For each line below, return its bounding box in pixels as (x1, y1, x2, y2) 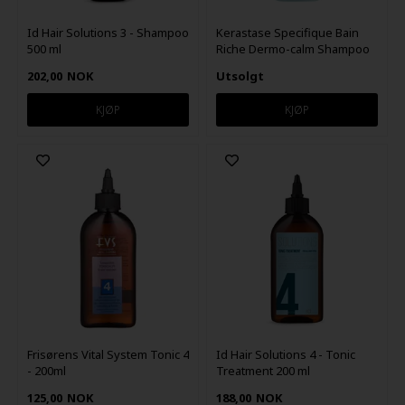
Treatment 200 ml (216, 363, 311, 380)
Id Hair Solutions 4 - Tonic (216, 346, 356, 363)
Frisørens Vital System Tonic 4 (26, 346, 189, 363)
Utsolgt (216, 67, 265, 84)
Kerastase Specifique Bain (216, 24, 360, 41)
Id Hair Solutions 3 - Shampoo (26, 24, 189, 41)
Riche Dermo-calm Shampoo (216, 40, 371, 57)
